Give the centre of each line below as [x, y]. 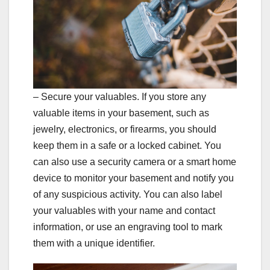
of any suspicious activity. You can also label [128, 195]
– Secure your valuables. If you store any [120, 97]
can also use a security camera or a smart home [135, 162]
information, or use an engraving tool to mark [128, 227]
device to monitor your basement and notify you [133, 178]
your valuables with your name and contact [124, 211]
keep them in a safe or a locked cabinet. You [127, 146]
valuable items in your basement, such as [121, 113]
